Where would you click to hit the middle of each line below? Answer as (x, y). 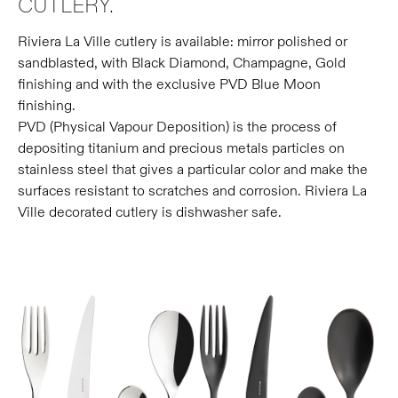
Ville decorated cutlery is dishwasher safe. (150, 213)
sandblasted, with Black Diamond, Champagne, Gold (182, 64)
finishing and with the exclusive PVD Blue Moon (169, 85)
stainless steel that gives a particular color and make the (193, 170)
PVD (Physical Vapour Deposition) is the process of (177, 127)
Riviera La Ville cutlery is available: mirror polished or (183, 42)
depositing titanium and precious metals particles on (181, 149)
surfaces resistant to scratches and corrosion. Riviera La (192, 191)
